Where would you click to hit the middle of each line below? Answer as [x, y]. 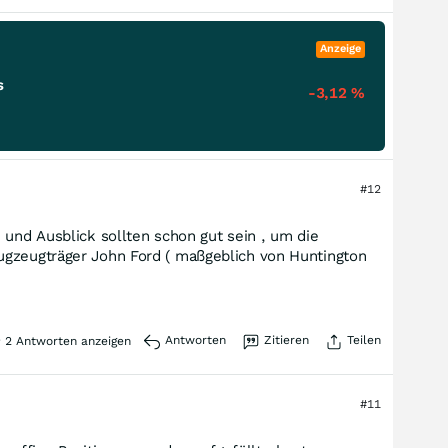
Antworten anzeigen [71, 341]
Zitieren [286, 340]
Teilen [364, 340]
